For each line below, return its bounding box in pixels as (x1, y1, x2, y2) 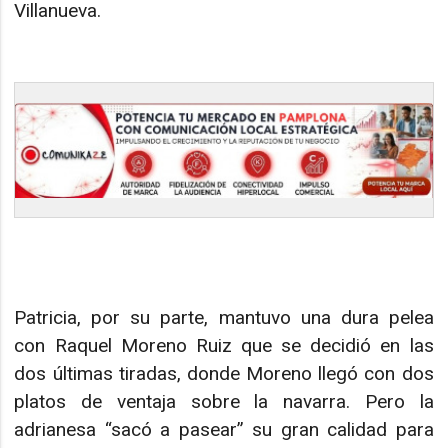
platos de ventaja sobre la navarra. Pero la (14, 389, 434, 413)
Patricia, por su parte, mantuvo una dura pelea (14, 305, 434, 329)
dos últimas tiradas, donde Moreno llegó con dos (14, 361, 434, 385)
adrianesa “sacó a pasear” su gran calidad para (14, 417, 434, 441)
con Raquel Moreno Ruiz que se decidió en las (14, 333, 434, 357)
